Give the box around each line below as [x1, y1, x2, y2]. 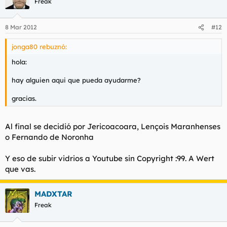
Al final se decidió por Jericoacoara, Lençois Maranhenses [5, 121, 220, 131]
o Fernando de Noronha [5, 132, 94, 142]
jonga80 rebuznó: [12, 43, 67, 51]
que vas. [5, 164, 35, 174]
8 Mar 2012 [5, 23, 37, 31]
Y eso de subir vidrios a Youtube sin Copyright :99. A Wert [5, 153, 214, 163]
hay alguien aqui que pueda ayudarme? [12, 76, 141, 84]
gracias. [12, 94, 36, 102]
